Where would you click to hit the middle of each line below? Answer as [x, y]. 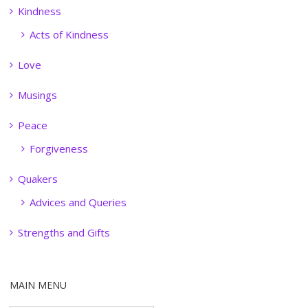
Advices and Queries [78, 202]
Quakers [37, 179]
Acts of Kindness [69, 34]
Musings [37, 95]
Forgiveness [58, 148]
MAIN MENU [38, 285]
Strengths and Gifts [64, 232]
